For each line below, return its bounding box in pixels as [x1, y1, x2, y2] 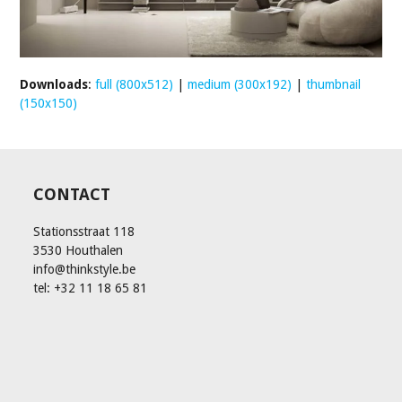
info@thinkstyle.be [33, 262, 136, 277]
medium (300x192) [188, 77, 293, 92]
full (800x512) [95, 77, 174, 92]
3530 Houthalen [33, 243, 124, 258]
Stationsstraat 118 [33, 224, 135, 240]
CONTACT [33, 185, 111, 205]
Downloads [20, 77, 89, 92]
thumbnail [306, 77, 362, 92]
